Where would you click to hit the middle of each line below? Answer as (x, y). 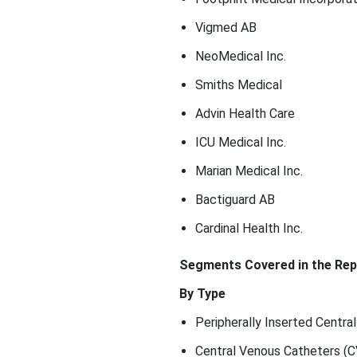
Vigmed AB (226, 27)
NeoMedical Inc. (240, 56)
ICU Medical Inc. (240, 142)
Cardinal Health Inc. (249, 228)
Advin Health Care (245, 114)
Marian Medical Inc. (249, 171)
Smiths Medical (238, 85)
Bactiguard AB (235, 200)
